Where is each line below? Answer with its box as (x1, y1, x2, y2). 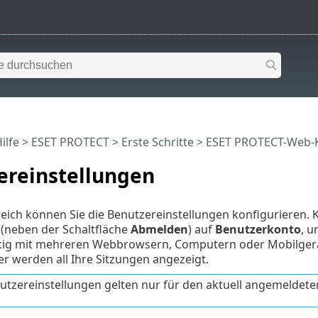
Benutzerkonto (214, 221, 301, 237)
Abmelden (130, 221, 188, 237)
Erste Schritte (121, 133, 194, 150)
